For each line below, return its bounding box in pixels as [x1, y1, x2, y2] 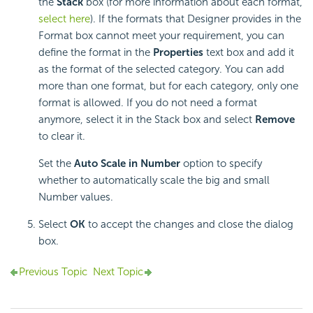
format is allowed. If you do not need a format [38, 96, 257, 110]
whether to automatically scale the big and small [38, 174, 270, 187]
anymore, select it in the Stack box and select [38, 113, 255, 126]
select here [38, 13, 90, 26]
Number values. [38, 191, 113, 204]
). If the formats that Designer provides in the [90, 13, 301, 26]
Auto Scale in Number [74, 157, 180, 170]
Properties [153, 46, 203, 59]
